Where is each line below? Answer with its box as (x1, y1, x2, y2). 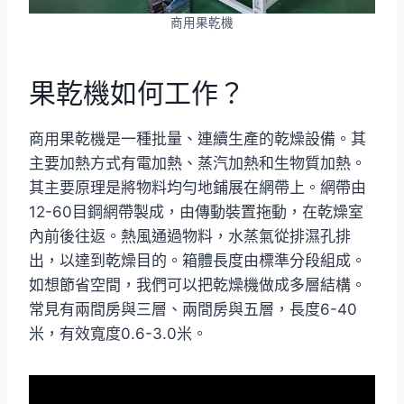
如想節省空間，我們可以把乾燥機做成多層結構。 (29, 276, 366, 295)
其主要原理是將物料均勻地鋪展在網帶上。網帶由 (29, 179, 366, 197)
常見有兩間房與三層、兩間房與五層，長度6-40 (29, 300, 357, 319)
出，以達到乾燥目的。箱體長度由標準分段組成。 (29, 252, 366, 271)
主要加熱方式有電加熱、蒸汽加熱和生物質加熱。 (29, 154, 366, 173)
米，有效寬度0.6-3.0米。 (29, 325, 207, 344)
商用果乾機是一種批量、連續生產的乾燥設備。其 (29, 130, 366, 149)
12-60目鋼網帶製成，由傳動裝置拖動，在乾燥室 (29, 203, 363, 222)
